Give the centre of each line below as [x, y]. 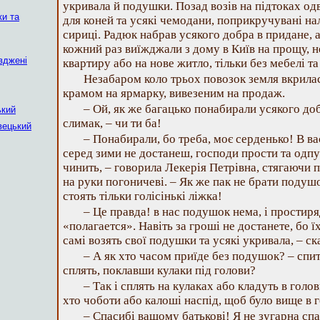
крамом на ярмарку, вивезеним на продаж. [174, 93]
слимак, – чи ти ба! [112, 123]
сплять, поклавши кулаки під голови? [159, 270]
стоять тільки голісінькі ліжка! [142, 196]
